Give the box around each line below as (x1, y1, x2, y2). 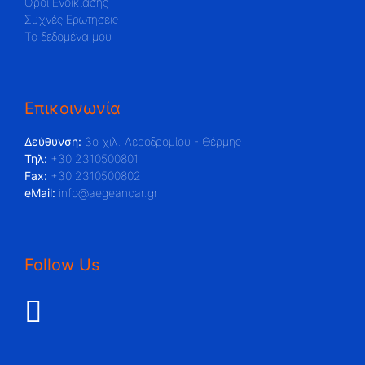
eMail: (24, 186, 55, 200)
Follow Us (24, 255, 99, 275)
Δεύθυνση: (24, 134, 81, 148)
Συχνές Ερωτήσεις (24, 12, 118, 26)
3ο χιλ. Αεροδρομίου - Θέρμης (81, 134, 241, 148)
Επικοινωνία (24, 99, 121, 118)
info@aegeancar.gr (55, 186, 158, 200)
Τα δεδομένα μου (24, 29, 112, 43)
